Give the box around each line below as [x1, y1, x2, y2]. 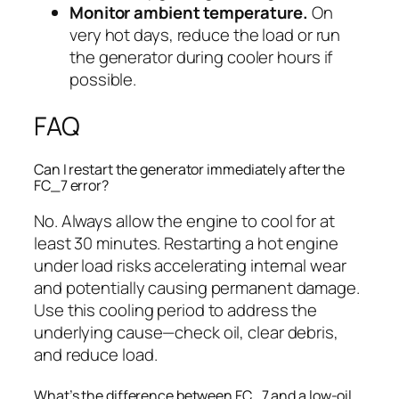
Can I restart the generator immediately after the [34, 159, 346, 180]
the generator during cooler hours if [69, 45, 333, 69]
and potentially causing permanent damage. [34, 275, 360, 299]
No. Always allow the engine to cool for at [34, 208, 335, 232]
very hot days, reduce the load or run [69, 22, 341, 46]
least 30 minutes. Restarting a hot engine [34, 231, 338, 255]
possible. [69, 67, 137, 91]
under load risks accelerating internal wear [34, 253, 346, 277]
